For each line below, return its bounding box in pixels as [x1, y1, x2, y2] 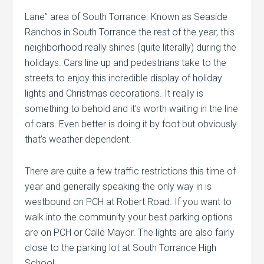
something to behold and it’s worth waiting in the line [25, 103, 239, 115]
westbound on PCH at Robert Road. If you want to [25, 196, 232, 208]
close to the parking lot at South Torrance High [25, 242, 217, 254]
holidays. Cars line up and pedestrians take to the [25, 57, 227, 69]
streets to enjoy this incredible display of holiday [25, 72, 223, 84]
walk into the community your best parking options [25, 212, 233, 223]
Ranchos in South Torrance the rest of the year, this [25, 27, 235, 38]
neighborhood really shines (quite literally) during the [25, 42, 237, 54]
